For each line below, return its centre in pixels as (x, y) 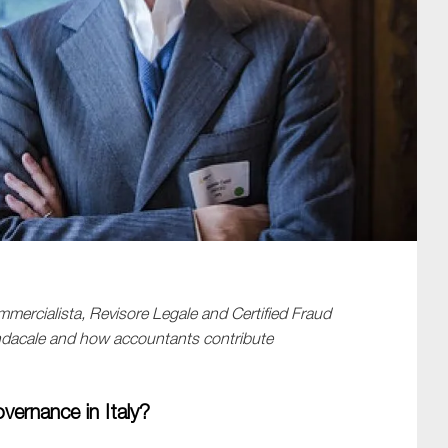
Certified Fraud (281, 313)
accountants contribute (193, 338)
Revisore (118, 313)
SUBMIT (224, 200)
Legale (174, 313)
